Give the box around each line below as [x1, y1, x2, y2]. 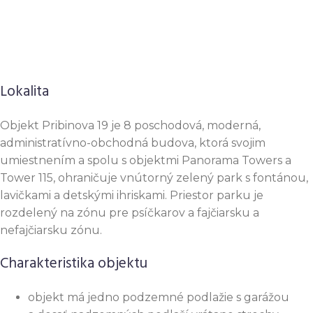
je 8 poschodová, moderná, [108, 119, 261, 133]
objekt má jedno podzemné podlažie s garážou [28, 291, 289, 305]
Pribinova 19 [42, 119, 108, 133]
